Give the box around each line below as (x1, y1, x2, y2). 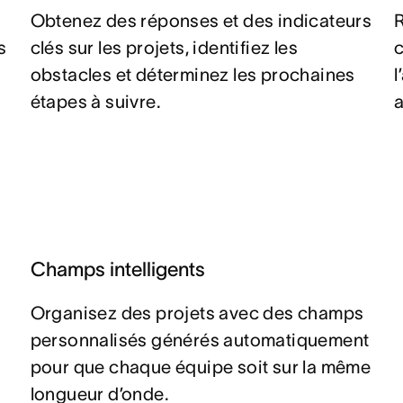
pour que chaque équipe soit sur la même (30, 357, 372, 377)
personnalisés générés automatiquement (30, 330, 370, 350)
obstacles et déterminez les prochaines (30, 65, 355, 85)
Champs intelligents (30, 258, 205, 280)
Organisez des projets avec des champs (30, 303, 364, 323)
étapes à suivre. (30, 92, 161, 112)
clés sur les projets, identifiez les (30, 38, 298, 58)
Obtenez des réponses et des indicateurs (30, 11, 372, 31)
